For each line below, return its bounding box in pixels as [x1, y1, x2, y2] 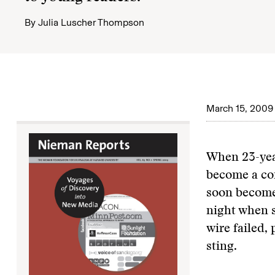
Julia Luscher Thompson [38, 17, 144, 28]
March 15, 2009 [206, 103, 273, 114]
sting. [206, 241, 237, 253]
